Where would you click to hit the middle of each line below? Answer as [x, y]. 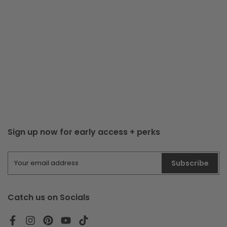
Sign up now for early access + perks [84, 132]
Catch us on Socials [49, 198]
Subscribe [190, 163]
